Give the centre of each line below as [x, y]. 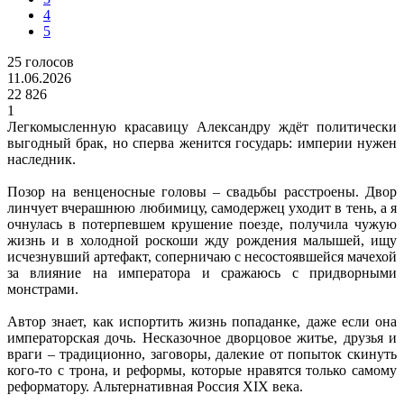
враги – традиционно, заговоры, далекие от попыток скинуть [202, 353]
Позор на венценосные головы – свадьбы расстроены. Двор [202, 191]
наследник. [41, 159]
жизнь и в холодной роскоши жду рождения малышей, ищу [202, 240]
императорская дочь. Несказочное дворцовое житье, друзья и [202, 337]
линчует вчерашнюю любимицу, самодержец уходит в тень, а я [202, 207]
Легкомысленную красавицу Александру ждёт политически [202, 126]
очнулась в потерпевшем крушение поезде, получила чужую [202, 224]
